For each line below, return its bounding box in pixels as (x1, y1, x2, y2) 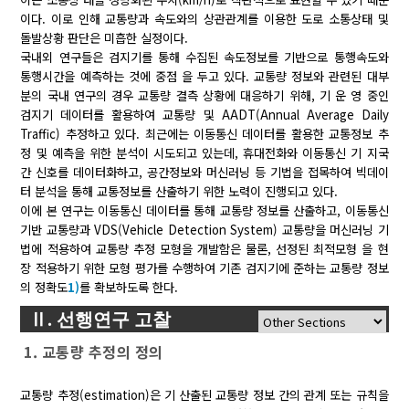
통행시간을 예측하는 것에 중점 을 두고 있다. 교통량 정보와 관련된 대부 (20, 67, 389, 85)
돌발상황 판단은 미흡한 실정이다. (20, 28, 189, 47)
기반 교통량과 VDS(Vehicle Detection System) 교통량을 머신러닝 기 (20, 220, 389, 238)
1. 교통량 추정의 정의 (24, 340, 163, 362)
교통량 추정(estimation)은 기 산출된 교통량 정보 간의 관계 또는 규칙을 (20, 385, 389, 404)
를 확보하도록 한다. (79, 278, 179, 296)
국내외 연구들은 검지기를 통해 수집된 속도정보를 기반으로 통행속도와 (20, 47, 389, 66)
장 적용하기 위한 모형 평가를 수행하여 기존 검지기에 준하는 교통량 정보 (20, 258, 389, 277)
